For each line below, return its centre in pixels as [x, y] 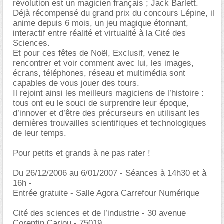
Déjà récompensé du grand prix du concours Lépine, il [114, 13]
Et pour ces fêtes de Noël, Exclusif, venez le [96, 53]
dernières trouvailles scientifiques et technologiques [110, 123]
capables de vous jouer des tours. [76, 83]
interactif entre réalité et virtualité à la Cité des [99, 33]
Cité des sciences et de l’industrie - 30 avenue [99, 213]
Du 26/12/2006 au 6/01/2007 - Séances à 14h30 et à [110, 173]
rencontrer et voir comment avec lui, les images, [103, 63]
